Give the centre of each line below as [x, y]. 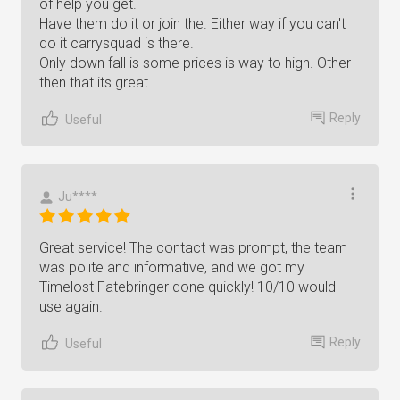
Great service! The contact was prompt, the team [193, 248]
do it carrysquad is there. [117, 43]
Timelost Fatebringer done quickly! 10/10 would [187, 287]
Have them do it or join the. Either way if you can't [192, 24]
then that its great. [96, 83]
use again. [71, 307]
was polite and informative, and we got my [172, 267]
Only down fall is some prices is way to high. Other [195, 63]
